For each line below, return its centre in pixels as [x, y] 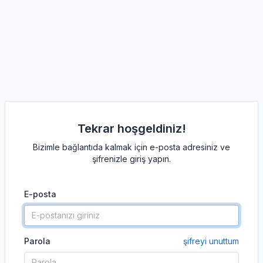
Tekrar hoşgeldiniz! [131, 129]
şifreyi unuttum [211, 241]
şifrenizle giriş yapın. [131, 159]
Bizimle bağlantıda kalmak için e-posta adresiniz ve [131, 147]
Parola [37, 241]
